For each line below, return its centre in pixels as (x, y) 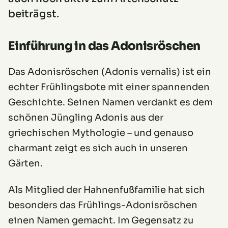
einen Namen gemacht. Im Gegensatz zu (101, 220)
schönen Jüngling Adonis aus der (86, 118)
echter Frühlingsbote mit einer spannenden (109, 87)
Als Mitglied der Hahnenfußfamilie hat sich (107, 190)
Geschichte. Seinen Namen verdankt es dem (110, 102)
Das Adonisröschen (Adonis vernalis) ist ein (110, 72)
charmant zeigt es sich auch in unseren (98, 148)
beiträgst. (34, 14)
